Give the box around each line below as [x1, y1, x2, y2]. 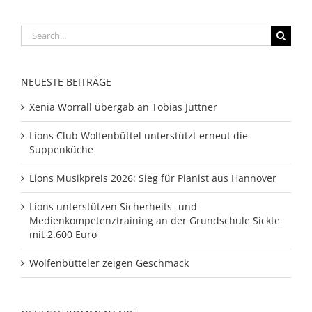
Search [20, 24, 52, 38]
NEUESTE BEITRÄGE [21, 75, 111, 88]
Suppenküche [29, 142, 93, 156]
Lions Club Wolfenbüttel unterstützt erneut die [29, 128, 248, 142]
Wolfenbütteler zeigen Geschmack [29, 256, 189, 270]
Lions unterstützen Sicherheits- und [29, 199, 197, 213]
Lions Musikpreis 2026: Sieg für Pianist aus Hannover [29, 171, 276, 185]
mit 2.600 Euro [29, 227, 97, 241]
